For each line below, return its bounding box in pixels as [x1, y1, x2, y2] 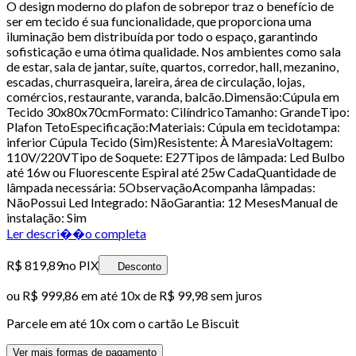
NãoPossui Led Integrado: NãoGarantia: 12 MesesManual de [6, 194, 338, 210]
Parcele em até [6, 315, 89, 331]
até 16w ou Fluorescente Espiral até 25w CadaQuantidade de [6, 164, 336, 180]
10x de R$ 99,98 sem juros [120, 287, 262, 303]
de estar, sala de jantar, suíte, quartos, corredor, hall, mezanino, [6, 58, 339, 74]
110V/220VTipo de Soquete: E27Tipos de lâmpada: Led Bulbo [6, 149, 345, 164]
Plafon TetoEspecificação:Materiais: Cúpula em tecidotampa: [6, 118, 340, 134]
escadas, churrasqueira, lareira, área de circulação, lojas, [6, 73, 304, 89]
